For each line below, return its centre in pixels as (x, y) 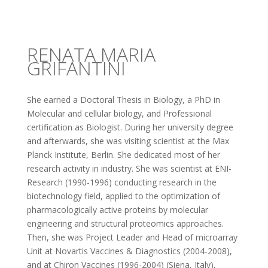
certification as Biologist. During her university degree (130, 127)
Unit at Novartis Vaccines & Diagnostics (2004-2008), (129, 251)
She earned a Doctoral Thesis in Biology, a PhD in (123, 100)
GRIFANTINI (76, 68)
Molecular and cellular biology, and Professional (119, 113)
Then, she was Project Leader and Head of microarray (132, 237)
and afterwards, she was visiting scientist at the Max (128, 141)
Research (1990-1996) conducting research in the (121, 182)
